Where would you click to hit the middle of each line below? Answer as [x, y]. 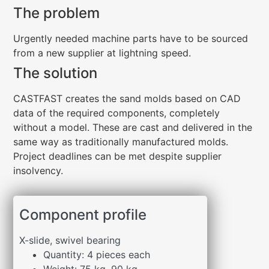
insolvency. [38, 171]
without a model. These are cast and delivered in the [133, 128]
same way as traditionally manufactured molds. [121, 142]
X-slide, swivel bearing [70, 240]
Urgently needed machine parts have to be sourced [131, 39]
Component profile [83, 215]
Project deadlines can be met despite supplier [118, 156]
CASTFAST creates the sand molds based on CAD [127, 99]
